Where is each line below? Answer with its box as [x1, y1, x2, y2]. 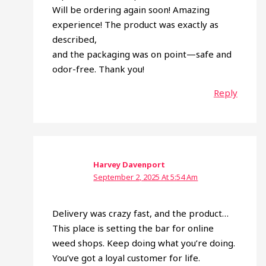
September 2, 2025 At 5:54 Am [93, 171, 198, 182]
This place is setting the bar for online [52, 222, 214, 235]
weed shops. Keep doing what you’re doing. [52, 237, 236, 249]
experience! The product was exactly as [52, 18, 219, 31]
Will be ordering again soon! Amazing [52, 4, 210, 16]
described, [52, 33, 97, 46]
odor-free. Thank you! [52, 63, 145, 75]
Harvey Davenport [93, 159, 166, 170]
